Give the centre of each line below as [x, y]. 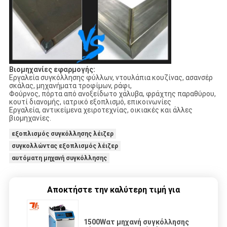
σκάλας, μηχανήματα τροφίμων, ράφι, [70, 86]
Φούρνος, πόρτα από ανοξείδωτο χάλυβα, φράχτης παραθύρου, [112, 94]
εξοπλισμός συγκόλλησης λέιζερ [62, 134]
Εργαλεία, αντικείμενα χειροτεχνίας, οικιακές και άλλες [101, 110]
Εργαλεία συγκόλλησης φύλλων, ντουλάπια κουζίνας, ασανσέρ [111, 78]
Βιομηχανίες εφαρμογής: [52, 70]
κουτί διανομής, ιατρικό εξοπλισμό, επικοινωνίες [90, 102]
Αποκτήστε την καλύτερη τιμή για [113, 190]
